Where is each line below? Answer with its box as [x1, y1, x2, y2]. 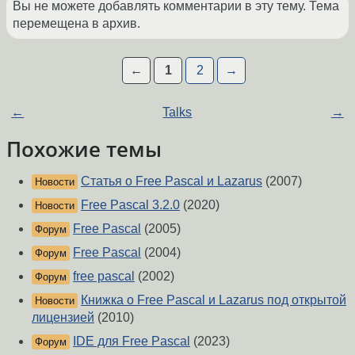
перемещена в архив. [13, 17, 140, 31]
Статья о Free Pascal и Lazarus [81, 174, 262, 189]
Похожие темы [6, 136, 162, 163]
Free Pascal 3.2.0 [81, 198, 180, 212]
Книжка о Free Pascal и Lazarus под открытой [81, 293, 346, 307]
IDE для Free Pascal [73, 334, 190, 349]
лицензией [32, 311, 94, 325]
